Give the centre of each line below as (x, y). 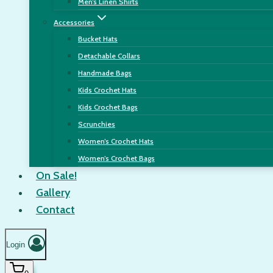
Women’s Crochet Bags (116, 158)
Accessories (74, 22)
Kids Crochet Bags (108, 107)
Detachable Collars (109, 56)
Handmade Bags (105, 73)
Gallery (53, 193)
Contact (55, 210)
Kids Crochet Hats (107, 90)
